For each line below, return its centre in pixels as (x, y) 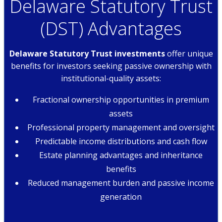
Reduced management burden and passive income (121, 183)
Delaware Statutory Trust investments (87, 54)
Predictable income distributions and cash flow (121, 141)
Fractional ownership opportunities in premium (121, 100)
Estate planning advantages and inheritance (121, 155)
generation (121, 197)
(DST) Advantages (111, 29)
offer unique (189, 54)
